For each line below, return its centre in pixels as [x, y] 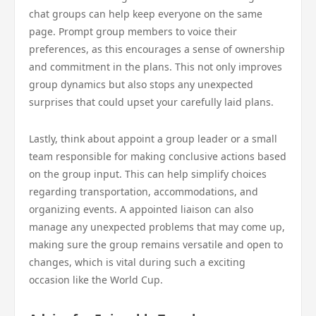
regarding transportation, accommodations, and [144, 192]
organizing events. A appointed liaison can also [141, 209]
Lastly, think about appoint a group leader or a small [153, 139]
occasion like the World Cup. [96, 280]
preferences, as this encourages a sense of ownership [157, 49]
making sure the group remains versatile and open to [156, 244]
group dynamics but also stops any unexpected [141, 84]
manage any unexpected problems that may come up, [157, 227]
